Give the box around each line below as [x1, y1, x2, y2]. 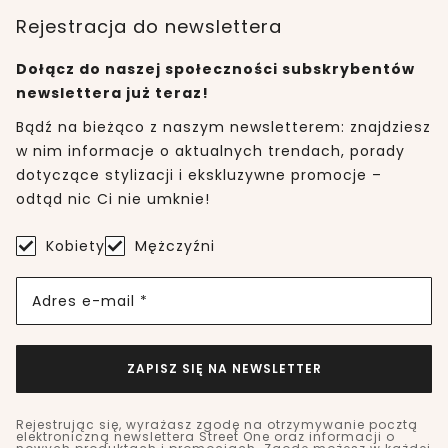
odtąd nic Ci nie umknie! [16, 188, 210, 209]
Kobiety [46, 235, 105, 256]
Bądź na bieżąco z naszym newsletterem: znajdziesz [16, 116, 431, 137]
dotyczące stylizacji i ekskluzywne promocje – [16, 164, 382, 185]
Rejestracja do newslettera [16, 13, 282, 39]
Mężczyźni [135, 235, 215, 256]
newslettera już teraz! [16, 82, 209, 103]
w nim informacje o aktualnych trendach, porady [16, 140, 405, 161]
